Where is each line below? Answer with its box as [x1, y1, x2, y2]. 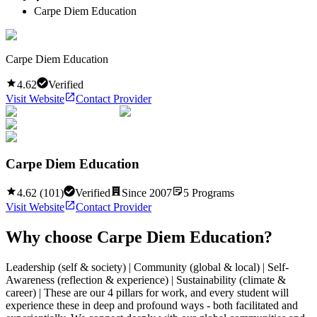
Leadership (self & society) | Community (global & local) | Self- [6, 260, 289, 273]
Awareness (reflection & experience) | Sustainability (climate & [6, 273, 286, 286]
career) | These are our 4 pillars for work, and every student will [6, 286, 289, 299]
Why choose [6, 227, 97, 246]
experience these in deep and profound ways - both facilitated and [6, 299, 298, 311]
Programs [189, 187, 234, 200]
